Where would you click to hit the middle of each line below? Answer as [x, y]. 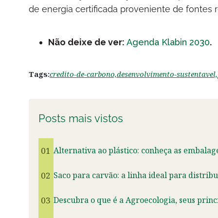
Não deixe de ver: [87, 42]
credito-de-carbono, [83, 74]
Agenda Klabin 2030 [168, 42]
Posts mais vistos [81, 118]
